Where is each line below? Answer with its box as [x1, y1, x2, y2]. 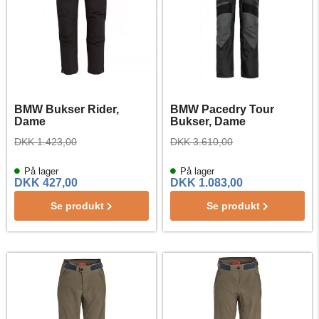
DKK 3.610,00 [170, 136, 233, 147]
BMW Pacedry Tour [170, 103, 274, 115]
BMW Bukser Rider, [14, 103, 119, 115]
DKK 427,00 [14, 177, 78, 189]
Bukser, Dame [170, 115, 246, 127]
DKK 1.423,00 [14, 136, 77, 147]
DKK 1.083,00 [170, 177, 243, 189]
